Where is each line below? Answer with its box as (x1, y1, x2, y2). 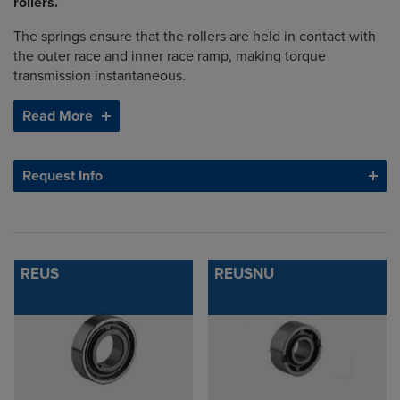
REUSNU (214, 264, 274, 283)
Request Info (22, 167, 103, 185)
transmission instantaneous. (13, 67, 186, 85)
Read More (22, 107, 93, 125)
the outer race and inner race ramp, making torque (13, 47, 326, 65)
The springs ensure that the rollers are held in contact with (13, 28, 376, 46)
